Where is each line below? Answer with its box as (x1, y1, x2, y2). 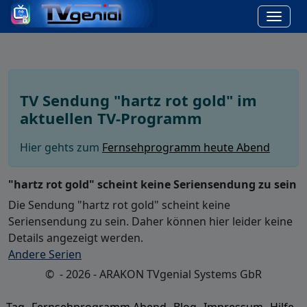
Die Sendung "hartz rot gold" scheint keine (8, 197, 230, 213)
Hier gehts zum (20, 140, 102, 156)
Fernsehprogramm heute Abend (102, 140, 270, 156)
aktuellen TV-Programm (20, 108, 202, 128)
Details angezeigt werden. (8, 230, 143, 246)
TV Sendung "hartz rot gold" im (20, 90, 257, 110)
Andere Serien (8, 247, 82, 262)
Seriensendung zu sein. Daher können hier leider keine (8, 214, 293, 230)
